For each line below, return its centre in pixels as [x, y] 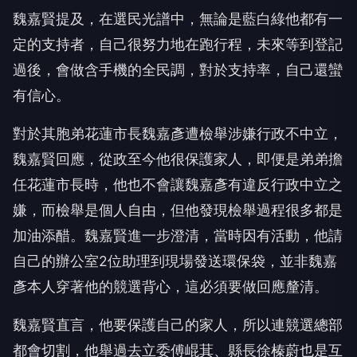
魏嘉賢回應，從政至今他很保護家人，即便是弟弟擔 [178, 159]
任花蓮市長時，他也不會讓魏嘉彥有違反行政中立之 [178, 184]
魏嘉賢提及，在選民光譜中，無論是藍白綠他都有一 [178, 18]
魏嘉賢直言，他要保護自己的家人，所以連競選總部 [178, 324]
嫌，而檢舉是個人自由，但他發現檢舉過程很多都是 [178, 210]
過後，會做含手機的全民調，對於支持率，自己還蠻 [178, 69]
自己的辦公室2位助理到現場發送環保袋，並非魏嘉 [175, 261]
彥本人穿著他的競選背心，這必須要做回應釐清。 [171, 286]
